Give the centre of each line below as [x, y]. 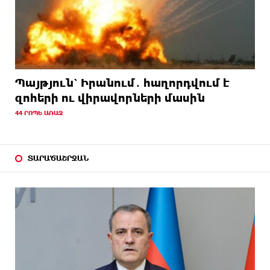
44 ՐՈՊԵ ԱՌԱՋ [39, 113]
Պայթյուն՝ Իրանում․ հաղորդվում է [122, 83]
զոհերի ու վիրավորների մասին [110, 98]
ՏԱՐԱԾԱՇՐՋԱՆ [58, 158]
